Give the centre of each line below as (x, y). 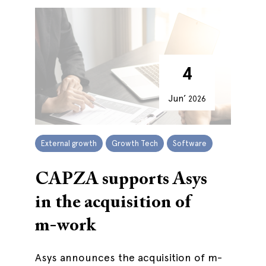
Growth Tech (135, 143)
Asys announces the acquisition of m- (129, 257)
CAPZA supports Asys (121, 180)
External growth (69, 143)
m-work (65, 226)
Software (190, 143)
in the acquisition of (113, 203)
